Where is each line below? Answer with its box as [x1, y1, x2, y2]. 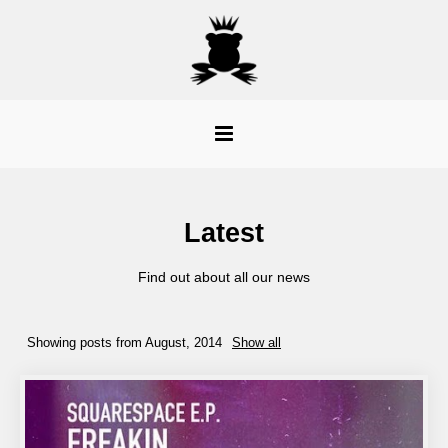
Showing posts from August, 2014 [27, 335, 222, 350]
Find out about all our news [138, 269, 310, 285]
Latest [184, 218, 264, 248]
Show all [232, 335, 281, 350]
